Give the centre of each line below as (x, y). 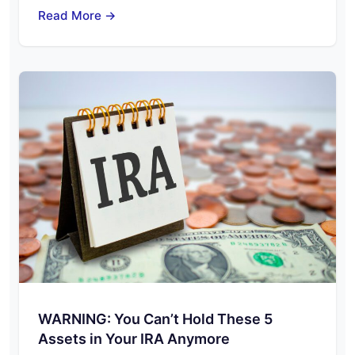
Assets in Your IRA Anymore (134, 338)
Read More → (77, 16)
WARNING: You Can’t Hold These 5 (155, 319)
